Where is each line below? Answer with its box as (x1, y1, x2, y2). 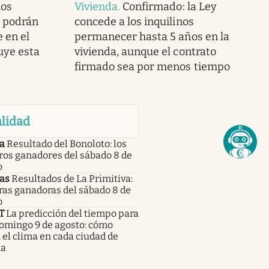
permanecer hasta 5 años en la (74, 30, 229, 44)
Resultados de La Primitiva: (11, 173, 133, 185)
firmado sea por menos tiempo (74, 60, 230, 74)
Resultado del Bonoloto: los (6, 138, 127, 150)
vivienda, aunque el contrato (74, 45, 216, 59)
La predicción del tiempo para (5, 208, 139, 220)
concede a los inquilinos (74, 15, 194, 29)
